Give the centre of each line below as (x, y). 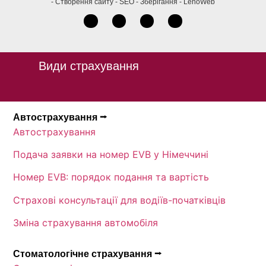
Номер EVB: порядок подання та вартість (111, 177)
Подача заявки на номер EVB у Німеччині (111, 155)
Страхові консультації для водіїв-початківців (120, 200)
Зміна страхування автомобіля (86, 223)
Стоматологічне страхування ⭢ (88, 254)
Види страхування (88, 66)
